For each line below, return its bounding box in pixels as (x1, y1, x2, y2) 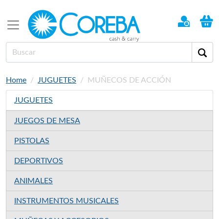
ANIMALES (14, 176, 53, 185)
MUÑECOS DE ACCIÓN (88, 76, 171, 84)
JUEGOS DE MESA (14, 116, 80, 125)
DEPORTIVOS (14, 156, 63, 165)
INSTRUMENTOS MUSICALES (14, 197, 119, 205)
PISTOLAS (14, 136, 49, 145)
